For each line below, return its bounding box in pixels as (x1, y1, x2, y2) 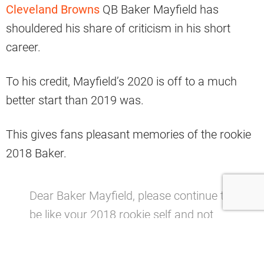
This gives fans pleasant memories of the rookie (6, 127, 251, 141)
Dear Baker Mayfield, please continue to (29, 188, 230, 203)
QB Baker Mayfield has (100, 2, 219, 16)
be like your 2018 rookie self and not (29, 207, 213, 222)
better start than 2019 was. (6, 93, 144, 107)
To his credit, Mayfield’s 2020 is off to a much (6, 74, 237, 88)
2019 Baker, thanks (29, 226, 127, 240)
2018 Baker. (6, 146, 67, 160)
